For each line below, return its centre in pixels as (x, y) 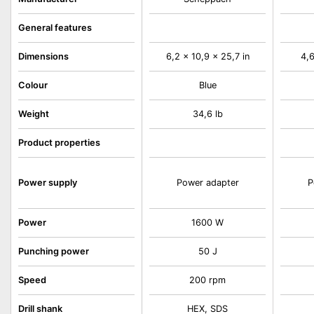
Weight (34, 114)
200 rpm (208, 280)
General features (55, 28)
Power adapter (207, 183)
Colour (33, 85)
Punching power (54, 251)
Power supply (48, 183)
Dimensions (43, 56)
